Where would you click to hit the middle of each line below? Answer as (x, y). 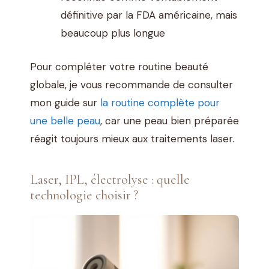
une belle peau (65, 120)
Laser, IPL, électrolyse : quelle (110, 179)
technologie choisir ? (84, 195)
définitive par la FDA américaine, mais (149, 15)
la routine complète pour (160, 102)
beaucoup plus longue (113, 33)
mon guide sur (65, 102)
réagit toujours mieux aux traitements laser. (132, 138)
